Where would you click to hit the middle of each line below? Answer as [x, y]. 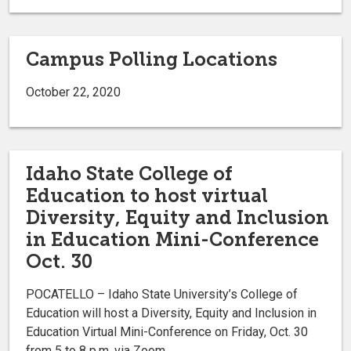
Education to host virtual [147, 195]
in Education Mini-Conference [172, 239]
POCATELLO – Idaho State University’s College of [162, 294]
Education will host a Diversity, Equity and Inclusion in [171, 313]
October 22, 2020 [73, 92]
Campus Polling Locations [152, 59]
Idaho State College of [129, 173]
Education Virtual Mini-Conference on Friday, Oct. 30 [167, 331]
